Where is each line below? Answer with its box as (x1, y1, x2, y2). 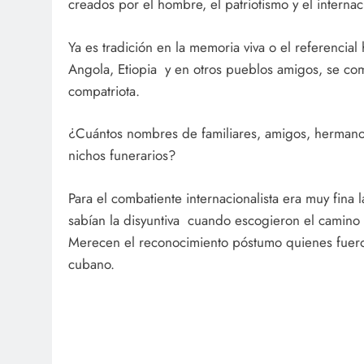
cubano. (68, 253, 115, 274)
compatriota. (68, 80, 140, 101)
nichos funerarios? (68, 145, 175, 166)
